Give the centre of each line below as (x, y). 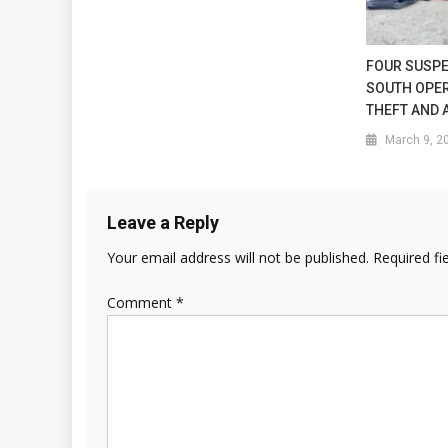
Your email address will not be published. (238, 257)
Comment (141, 302)
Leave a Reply (163, 222)
